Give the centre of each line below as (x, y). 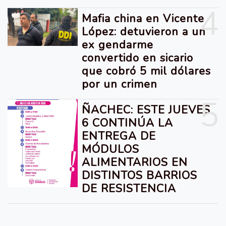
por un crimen (120, 84)
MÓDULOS (111, 149)
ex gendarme (118, 45)
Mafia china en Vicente (143, 19)
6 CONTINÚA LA (128, 123)
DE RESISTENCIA (129, 189)
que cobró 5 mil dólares (147, 71)
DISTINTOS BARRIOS (140, 176)
